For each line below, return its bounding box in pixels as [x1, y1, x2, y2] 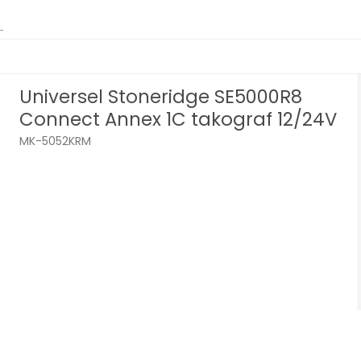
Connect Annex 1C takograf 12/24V [19, 106, 338, 132]
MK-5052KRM [19, 133, 92, 150]
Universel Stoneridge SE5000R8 [19, 83, 303, 110]
